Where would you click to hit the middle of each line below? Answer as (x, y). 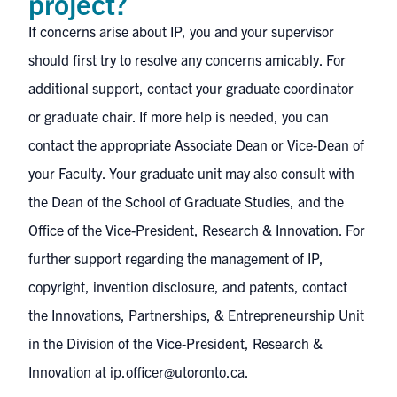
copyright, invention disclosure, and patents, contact (188, 286)
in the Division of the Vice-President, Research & (175, 343)
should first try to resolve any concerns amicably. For (187, 59)
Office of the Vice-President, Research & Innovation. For (197, 230)
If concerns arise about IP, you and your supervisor (181, 31)
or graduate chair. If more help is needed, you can (179, 116)
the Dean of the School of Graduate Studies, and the (186, 201)
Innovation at (69, 371)
